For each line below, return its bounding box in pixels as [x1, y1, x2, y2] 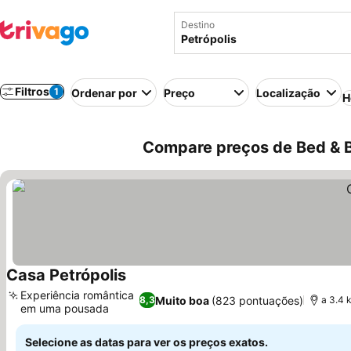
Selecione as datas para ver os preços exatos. [25, 335, 268, 349]
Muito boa [154, 293, 209, 307]
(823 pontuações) [211, 293, 303, 307]
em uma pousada [20, 302, 109, 315]
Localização [256, 85, 320, 100]
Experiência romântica [20, 288, 134, 302]
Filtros [15, 85, 49, 98]
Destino [181, 19, 215, 31]
